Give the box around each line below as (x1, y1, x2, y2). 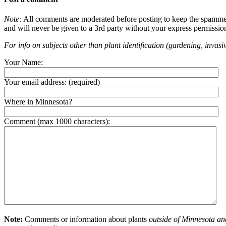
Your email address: (4, 78, 67, 87)
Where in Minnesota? (4, 97, 72, 106)
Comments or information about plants (23, 215, 149, 224)
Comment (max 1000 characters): (4, 117, 110, 126)
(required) (67, 78, 100, 87)
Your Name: (4, 58, 43, 67)
